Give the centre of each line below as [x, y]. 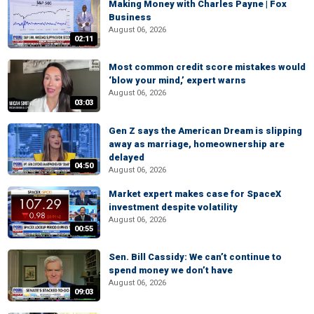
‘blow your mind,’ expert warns [177, 81]
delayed [127, 157]
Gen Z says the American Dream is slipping [205, 130]
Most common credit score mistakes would [207, 67]
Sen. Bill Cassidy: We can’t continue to [195, 257]
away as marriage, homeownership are [197, 144]
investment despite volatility [173, 207]
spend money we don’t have [171, 271]
